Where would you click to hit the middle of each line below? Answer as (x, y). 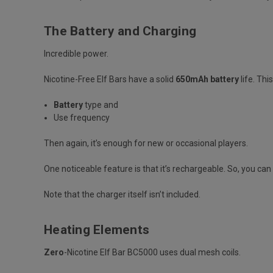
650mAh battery (207, 79)
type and (101, 105)
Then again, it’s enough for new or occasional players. (147, 143)
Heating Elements (98, 229)
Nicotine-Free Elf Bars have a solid (109, 79)
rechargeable (198, 168)
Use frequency (82, 117)
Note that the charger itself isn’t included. (123, 194)
